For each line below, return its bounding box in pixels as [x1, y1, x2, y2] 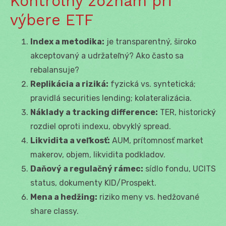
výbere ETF [10, 11, 93, 29]
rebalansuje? [30, 65, 79, 75]
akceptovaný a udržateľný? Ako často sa [30, 50, 184, 61]
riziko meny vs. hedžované [97, 192, 199, 202]
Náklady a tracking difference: [30, 107, 158, 117]
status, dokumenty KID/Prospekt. [30, 178, 156, 188]
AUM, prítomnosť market [110, 135, 203, 145]
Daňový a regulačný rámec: [30, 163, 143, 174]
